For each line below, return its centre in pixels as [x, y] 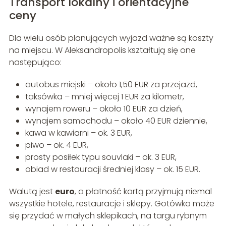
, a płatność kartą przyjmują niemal [143, 191]
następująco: [35, 62]
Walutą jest [32, 191]
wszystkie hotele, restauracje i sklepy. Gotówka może [111, 203]
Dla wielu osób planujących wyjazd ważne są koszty [111, 38]
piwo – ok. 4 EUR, [56, 145]
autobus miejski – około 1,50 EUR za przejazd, [111, 84]
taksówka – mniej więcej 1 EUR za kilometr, [104, 96]
